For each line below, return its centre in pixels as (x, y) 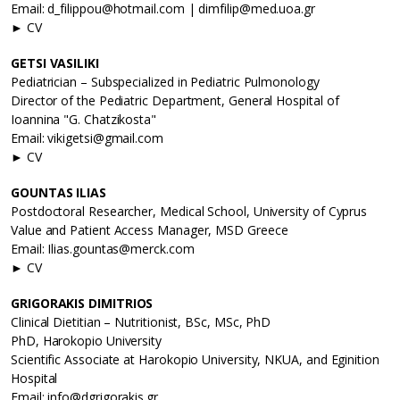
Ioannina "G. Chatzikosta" (83, 120)
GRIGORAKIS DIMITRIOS (82, 304)
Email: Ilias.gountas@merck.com (103, 249)
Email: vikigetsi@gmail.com (87, 138)
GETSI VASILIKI (55, 63)
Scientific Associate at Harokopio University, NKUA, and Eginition (195, 360)
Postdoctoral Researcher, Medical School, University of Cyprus (189, 212)
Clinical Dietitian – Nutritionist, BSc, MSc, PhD (141, 322)
